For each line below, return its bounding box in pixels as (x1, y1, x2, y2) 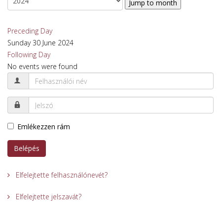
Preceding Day (7, 26, 52, 36)
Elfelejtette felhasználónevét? (14, 170, 108, 180)
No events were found (7, 62, 77, 71)
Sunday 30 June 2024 (7, 38, 74, 47)
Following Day (7, 50, 50, 59)
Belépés (14, 144, 39, 153)
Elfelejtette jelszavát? (14, 192, 81, 201)
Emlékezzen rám (17, 122, 70, 131)
